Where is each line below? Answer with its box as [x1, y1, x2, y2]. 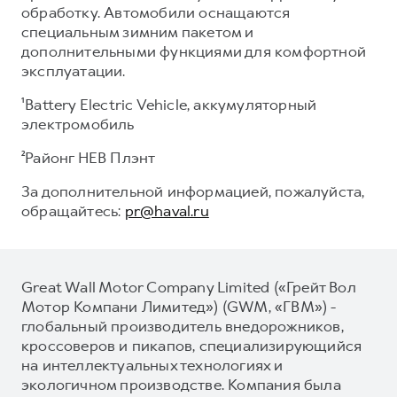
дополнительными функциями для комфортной [21, 41, 367, 61]
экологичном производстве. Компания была [21, 374, 341, 394]
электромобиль [21, 113, 135, 134]
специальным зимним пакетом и [21, 21, 254, 42]
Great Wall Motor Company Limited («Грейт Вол [21, 276, 356, 297]
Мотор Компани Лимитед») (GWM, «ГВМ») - [21, 296, 337, 316]
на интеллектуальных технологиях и [21, 354, 284, 375]
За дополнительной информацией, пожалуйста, [21, 181, 365, 201]
